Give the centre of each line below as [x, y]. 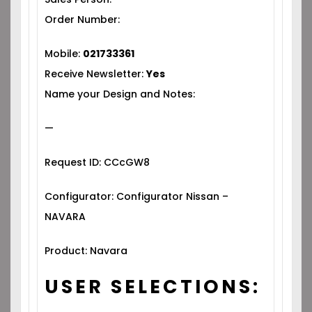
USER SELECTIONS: [153, 287]
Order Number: [83, 19]
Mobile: [64, 54]
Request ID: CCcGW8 [97, 162]
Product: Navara [86, 251]
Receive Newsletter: [96, 74]
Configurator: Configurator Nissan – [137, 196]
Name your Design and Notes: [120, 94]
